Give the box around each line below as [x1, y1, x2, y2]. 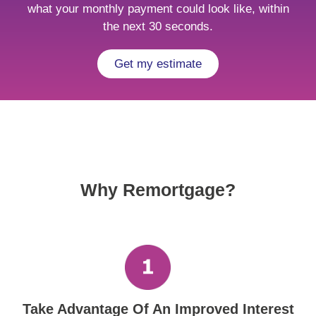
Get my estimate [114, 57, 202, 71]
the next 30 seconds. [103, 20, 213, 34]
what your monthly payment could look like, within [27, 2, 289, 16]
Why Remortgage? [80, 180, 236, 200]
